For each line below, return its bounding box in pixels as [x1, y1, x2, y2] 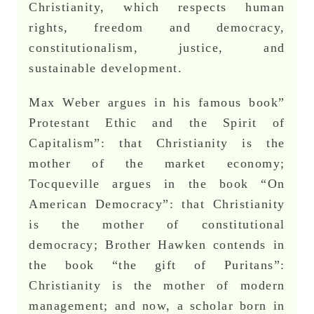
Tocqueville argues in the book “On [29, 176, 285, 191]
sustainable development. [29, 60, 183, 75]
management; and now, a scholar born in [29, 298, 285, 313]
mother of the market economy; [29, 156, 285, 170]
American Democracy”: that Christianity [29, 196, 285, 211]
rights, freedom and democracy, [29, 20, 285, 34]
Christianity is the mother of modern [29, 278, 285, 292]
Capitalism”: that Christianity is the [29, 135, 285, 150]
